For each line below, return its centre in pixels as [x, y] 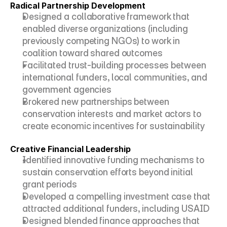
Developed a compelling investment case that [116, 196]
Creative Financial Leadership [70, 149]
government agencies [67, 89]
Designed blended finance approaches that [111, 221]
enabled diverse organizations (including [105, 29]
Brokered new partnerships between [96, 102]
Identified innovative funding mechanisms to [113, 160]
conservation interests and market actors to [112, 114]
